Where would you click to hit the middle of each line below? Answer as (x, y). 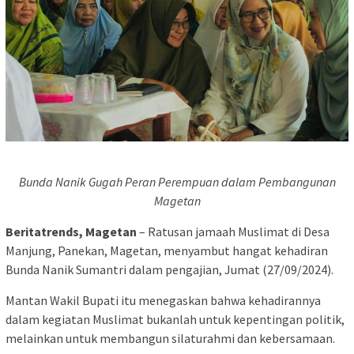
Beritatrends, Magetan (71, 232)
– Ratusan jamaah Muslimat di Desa (233, 232)
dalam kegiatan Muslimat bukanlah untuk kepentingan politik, (175, 320)
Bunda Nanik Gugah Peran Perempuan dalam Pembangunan (177, 182)
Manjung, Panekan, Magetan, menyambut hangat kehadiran (167, 251)
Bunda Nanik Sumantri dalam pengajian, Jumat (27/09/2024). (169, 270)
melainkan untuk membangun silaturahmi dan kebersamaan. (170, 339)
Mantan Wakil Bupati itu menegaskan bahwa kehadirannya (163, 301)
